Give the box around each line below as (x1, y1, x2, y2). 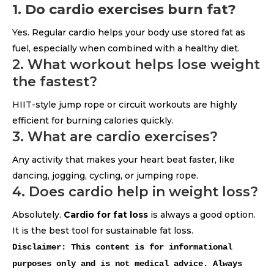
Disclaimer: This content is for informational (12, 242, 232, 252)
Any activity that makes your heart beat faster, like (12, 154, 235, 165)
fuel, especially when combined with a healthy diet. (12, 43, 240, 54)
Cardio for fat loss (64, 209, 148, 220)
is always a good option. (148, 209, 256, 220)
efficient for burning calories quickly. (12, 115, 174, 126)
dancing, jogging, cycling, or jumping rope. (12, 170, 198, 181)
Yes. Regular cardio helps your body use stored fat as (12, 27, 245, 38)
